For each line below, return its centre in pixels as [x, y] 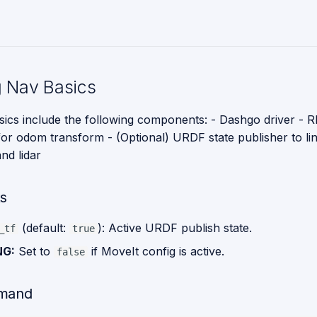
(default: [44, 228]
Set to [34, 251]
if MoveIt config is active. [156, 251]
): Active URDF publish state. [175, 228]
